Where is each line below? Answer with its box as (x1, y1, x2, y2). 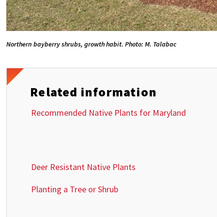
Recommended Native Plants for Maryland (31, 107, 186, 119)
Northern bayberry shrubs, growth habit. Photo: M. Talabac (6, 40, 177, 49)
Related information (30, 84, 156, 100)
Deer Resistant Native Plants (31, 161, 136, 173)
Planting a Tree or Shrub (31, 184, 119, 195)
